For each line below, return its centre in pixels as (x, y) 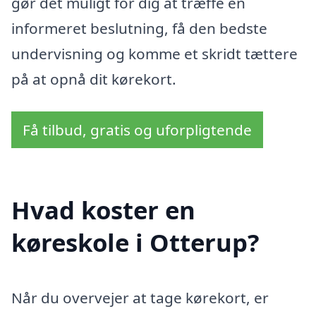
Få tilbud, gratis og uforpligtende (137, 130)
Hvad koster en (103, 209)
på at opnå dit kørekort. (94, 79)
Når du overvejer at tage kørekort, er (140, 297)
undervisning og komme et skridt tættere (154, 54)
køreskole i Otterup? (135, 242)
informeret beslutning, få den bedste (139, 29)
